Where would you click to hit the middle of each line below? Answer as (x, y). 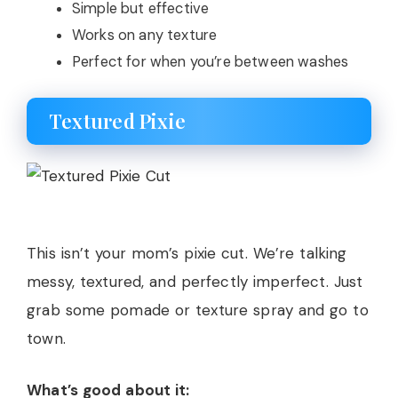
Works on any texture (145, 35)
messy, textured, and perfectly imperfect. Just (195, 282)
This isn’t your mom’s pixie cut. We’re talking (187, 253)
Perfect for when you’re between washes (211, 61)
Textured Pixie (118, 121)
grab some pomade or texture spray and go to (198, 310)
